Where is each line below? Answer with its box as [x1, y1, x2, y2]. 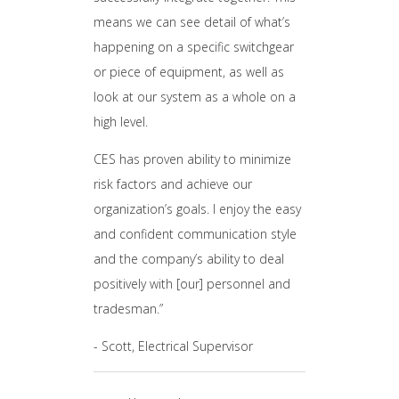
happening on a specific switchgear [94, 38, 295, 55]
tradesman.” [94, 300, 164, 317]
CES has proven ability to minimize [94, 151, 292, 167]
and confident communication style [94, 225, 297, 242]
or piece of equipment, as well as [94, 63, 285, 80]
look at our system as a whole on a [94, 88, 297, 105]
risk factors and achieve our [94, 175, 253, 192]
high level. [94, 113, 149, 130]
